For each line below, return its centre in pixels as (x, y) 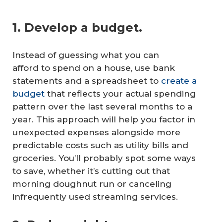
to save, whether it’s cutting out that (91, 171)
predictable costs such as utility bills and (100, 145)
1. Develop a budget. (77, 28)
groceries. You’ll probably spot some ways (104, 158)
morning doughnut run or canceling (92, 184)
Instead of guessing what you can (86, 55)
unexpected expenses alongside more (96, 133)
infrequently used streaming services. (95, 197)
